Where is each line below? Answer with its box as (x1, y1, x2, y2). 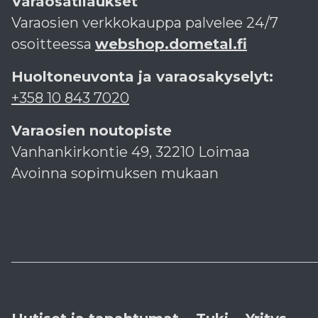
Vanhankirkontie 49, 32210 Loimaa (11, 143, 250, 161)
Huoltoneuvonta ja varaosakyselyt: (11, 68, 273, 86)
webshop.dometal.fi (95, 35, 247, 53)
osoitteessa (11, 35, 95, 53)
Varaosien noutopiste (11, 122, 172, 140)
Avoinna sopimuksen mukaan (11, 165, 219, 182)
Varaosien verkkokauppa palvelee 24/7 (11, 14, 278, 32)
